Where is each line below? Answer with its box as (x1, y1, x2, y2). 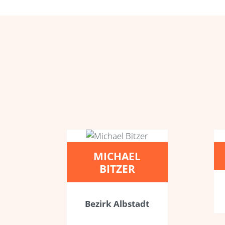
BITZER (99, 161, 135, 176)
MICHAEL (93, 148, 141, 163)
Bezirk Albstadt (85, 197, 150, 209)
